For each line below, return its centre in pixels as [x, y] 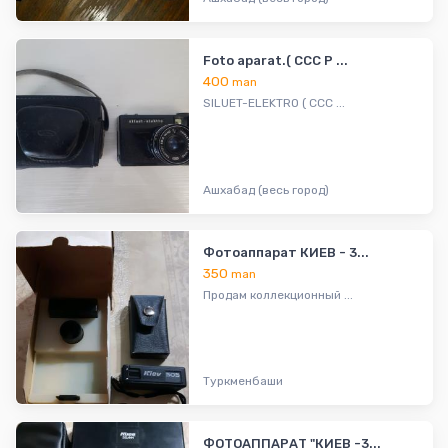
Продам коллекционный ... [278, 294]
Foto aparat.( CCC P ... [276, 61]
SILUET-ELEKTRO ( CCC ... [274, 103]
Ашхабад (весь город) [266, 189]
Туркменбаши [243, 381]
